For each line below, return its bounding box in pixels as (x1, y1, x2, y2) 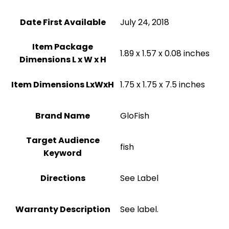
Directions (40, 172, 85, 184)
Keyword (43, 147, 82, 159)
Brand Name (35, 110, 90, 122)
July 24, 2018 (120, 16, 169, 28)
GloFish (120, 110, 149, 122)
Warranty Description (15, 203, 110, 215)
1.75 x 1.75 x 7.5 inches (120, 79, 205, 90)
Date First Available (19, 16, 106, 28)
